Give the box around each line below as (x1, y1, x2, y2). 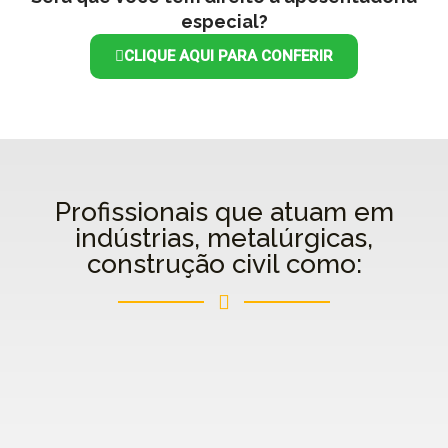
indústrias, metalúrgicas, (75, 223, 373, 253)
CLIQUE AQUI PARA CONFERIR (124, 47, 333, 65)
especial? (180, 11, 268, 32)
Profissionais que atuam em (54, 197, 394, 227)
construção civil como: (86, 249, 362, 279)
